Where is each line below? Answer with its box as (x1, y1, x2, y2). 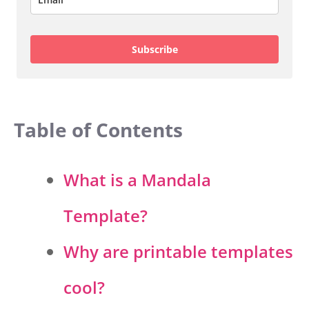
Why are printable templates (63, 240, 293, 263)
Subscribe (131, 42, 178, 56)
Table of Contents (14, 117, 183, 143)
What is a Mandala (63, 168, 211, 192)
